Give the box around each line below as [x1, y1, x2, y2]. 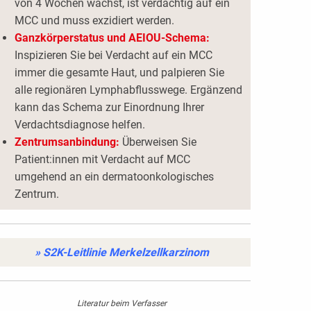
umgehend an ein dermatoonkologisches [14, 170, 214, 184]
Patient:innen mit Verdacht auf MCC [14, 153, 190, 167]
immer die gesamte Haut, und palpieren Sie [14, 66, 224, 80]
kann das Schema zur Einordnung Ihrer [14, 101, 204, 115]
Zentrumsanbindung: [14, 135, 119, 149]
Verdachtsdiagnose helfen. [14, 118, 145, 132]
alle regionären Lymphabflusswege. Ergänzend [14, 83, 242, 97]
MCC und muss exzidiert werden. [14, 14, 174, 28]
